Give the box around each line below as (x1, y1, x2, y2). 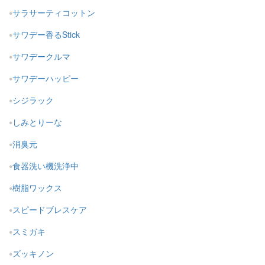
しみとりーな (12, 116, 62, 128)
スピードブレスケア (12, 203, 87, 216)
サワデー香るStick (12, 28, 80, 41)
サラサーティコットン (12, 7, 95, 19)
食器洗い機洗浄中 (12, 160, 79, 172)
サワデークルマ (12, 50, 70, 63)
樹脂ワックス (12, 182, 62, 194)
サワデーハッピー (12, 72, 79, 85)
